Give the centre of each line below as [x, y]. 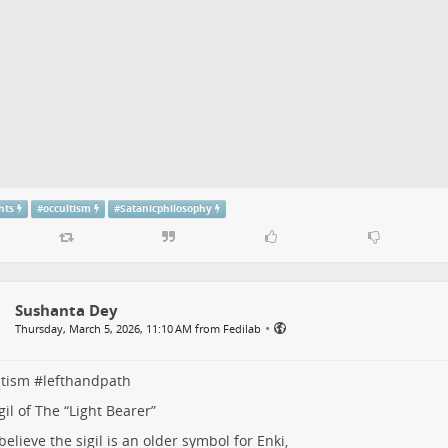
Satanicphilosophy [165, 208]
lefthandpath [86, 381]
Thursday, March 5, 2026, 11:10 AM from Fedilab [137, 329]
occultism [67, 208]
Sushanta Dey [66, 310]
